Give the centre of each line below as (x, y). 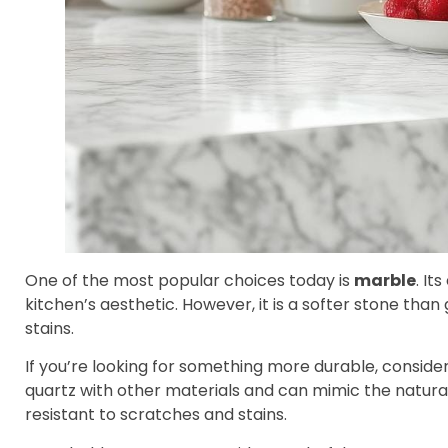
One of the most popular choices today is (189, 281)
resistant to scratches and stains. (156, 415)
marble (385, 281)
